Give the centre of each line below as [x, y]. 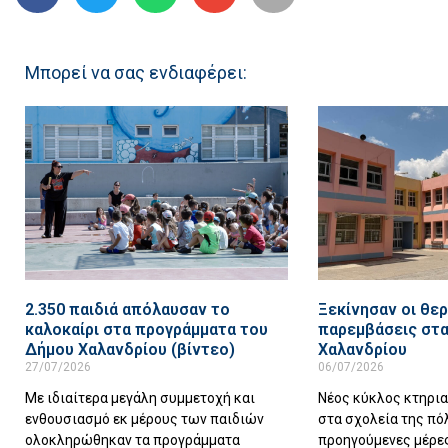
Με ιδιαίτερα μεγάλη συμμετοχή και [140, 397]
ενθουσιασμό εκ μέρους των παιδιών [144, 418]
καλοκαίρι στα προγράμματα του [146, 329]
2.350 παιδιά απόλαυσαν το [127, 309]
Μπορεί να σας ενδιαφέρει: [136, 72]
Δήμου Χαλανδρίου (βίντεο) [130, 349]
